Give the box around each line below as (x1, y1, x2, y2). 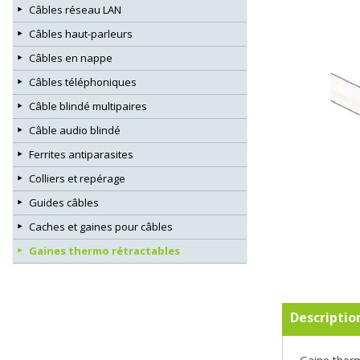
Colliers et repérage (29, 171, 125, 186)
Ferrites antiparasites (29, 147, 133, 162)
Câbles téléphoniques (29, 75, 137, 90)
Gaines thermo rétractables (29, 243, 180, 259)
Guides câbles (29, 195, 99, 211)
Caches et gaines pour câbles (29, 219, 173, 235)
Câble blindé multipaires (29, 99, 147, 114)
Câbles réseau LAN (29, 2, 121, 18)
